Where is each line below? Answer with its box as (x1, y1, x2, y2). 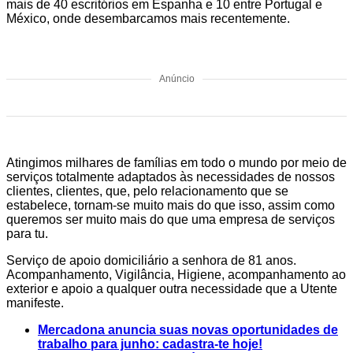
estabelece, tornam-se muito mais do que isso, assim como (6, 199, 335, 213)
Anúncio (158, 73, 195, 85)
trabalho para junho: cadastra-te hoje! (38, 337, 262, 351)
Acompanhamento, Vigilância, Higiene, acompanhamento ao (6, 268, 346, 282)
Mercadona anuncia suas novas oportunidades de (38, 323, 338, 337)
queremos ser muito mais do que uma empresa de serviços (6, 213, 335, 227)
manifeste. (6, 296, 64, 310)
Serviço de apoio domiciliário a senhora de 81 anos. (6, 254, 296, 268)
